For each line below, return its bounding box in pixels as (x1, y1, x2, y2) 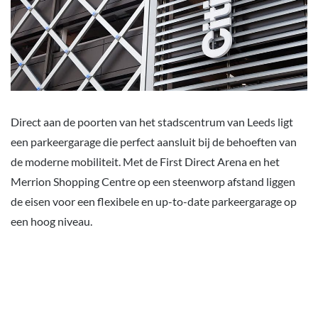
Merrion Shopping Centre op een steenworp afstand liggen (11, 174, 295, 188)
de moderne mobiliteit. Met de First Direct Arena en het (11, 154, 280, 168)
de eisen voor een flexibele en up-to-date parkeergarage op (11, 194, 297, 208)
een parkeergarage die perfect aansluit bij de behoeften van (11, 134, 297, 148)
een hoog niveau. (11, 214, 92, 228)
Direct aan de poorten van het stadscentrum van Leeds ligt (11, 114, 293, 128)
